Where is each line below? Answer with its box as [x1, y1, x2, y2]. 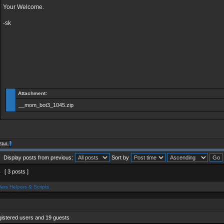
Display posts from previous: [3, 154, 73, 160]
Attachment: [18, 90, 47, 96]
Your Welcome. [3, 3, 44, 10]
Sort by [111, 154, 129, 160]
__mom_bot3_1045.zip [18, 102, 73, 108]
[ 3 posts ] [3, 168, 30, 174]
